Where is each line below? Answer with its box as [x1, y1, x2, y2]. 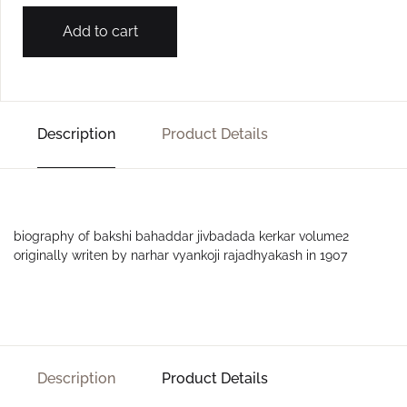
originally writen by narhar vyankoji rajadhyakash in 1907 [14, 247, 347, 263]
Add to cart [62, 22, 138, 40]
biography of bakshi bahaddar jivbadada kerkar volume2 [14, 228, 349, 243]
